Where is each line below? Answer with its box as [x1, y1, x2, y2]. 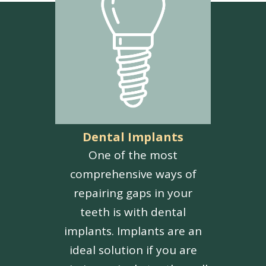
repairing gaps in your [74, 185, 192, 201]
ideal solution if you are [69, 242, 197, 258]
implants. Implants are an [64, 223, 202, 239]
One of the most [88, 147, 178, 163]
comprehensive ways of [69, 166, 197, 182]
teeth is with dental [80, 204, 186, 220]
